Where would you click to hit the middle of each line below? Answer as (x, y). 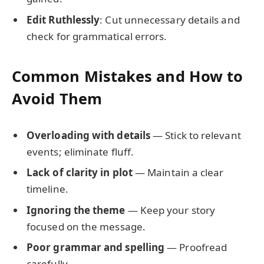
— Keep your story (170, 210)
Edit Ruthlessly (63, 19)
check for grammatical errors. (97, 36)
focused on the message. (86, 226)
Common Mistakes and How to (128, 76)
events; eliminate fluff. (80, 152)
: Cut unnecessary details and (170, 19)
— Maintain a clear (178, 173)
